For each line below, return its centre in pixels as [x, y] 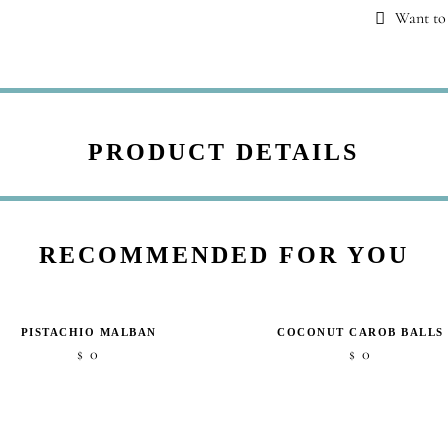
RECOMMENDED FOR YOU [224, 255]
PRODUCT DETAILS [224, 152]
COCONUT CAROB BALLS [360, 331]
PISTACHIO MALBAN [88, 331]
